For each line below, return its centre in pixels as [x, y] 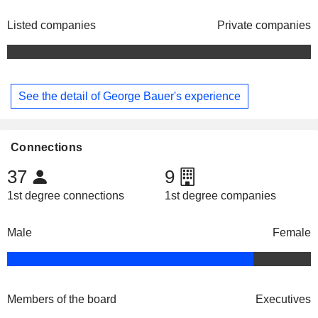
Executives [283, 300]
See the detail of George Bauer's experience [130, 96]
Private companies [264, 26]
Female [292, 233]
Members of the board [62, 300]
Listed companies [51, 26]
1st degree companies [220, 196]
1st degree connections [66, 196]
